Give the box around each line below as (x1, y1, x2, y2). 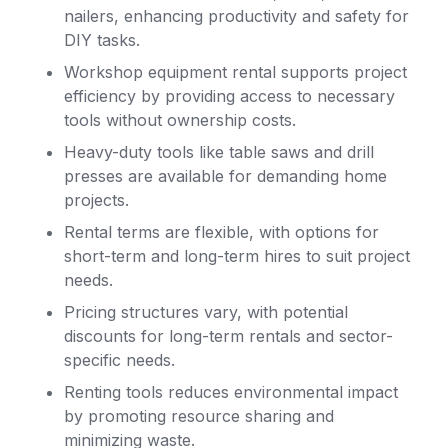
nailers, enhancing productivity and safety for (64, 6, 409, 26)
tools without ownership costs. (64, 110, 296, 130)
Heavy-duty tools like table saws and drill (64, 142, 374, 162)
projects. (64, 190, 129, 210)
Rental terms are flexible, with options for (64, 222, 379, 242)
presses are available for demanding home (64, 166, 387, 186)
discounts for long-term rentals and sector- (64, 326, 393, 346)
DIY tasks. (64, 30, 140, 50)
